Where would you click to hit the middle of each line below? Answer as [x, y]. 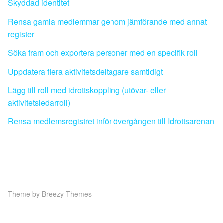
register [21, 34]
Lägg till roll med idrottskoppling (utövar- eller [87, 90]
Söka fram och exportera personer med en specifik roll [103, 53]
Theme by [25, 193]
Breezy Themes [67, 193]
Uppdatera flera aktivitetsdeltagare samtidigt [85, 71]
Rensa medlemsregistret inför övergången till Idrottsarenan [111, 121]
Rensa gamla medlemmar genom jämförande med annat [107, 21]
